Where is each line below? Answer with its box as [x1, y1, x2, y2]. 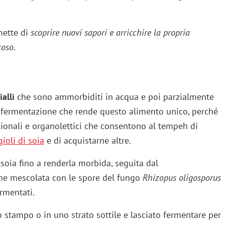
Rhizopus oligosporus [142, 172, 221, 184]
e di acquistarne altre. [44, 135, 131, 147]
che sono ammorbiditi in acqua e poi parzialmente [14, 91, 214, 103]
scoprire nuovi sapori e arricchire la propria [30, 27, 190, 39]
